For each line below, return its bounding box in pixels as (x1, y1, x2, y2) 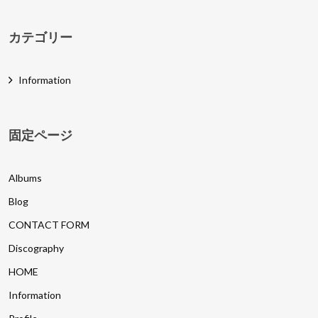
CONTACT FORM (9, 219, 90, 231)
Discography (9, 242, 65, 254)
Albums (9, 172, 43, 184)
